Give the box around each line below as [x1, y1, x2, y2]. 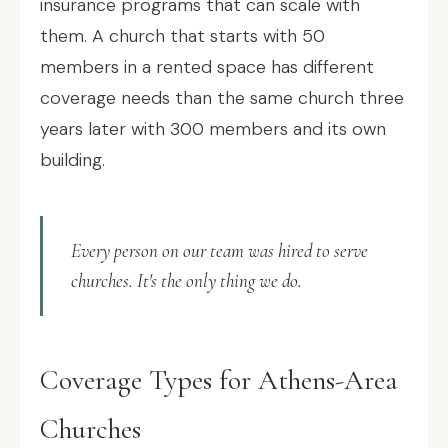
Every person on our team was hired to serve [71, 239, 368, 262]
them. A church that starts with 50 [40, 24, 325, 48]
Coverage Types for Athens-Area [40, 363, 398, 397]
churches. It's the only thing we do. [71, 269, 302, 292]
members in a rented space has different [40, 55, 374, 79]
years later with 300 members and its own [40, 117, 386, 141]
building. [40, 148, 105, 172]
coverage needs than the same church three [40, 86, 404, 110]
